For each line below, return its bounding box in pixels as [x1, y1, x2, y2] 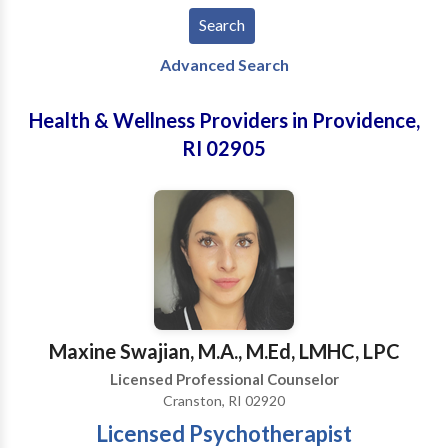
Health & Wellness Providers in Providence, [28, 108, 420, 132]
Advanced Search [159, 55, 289, 74]
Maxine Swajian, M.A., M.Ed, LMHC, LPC [48, 339, 400, 363]
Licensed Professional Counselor [109, 370, 339, 388]
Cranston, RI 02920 [163, 392, 285, 409]
